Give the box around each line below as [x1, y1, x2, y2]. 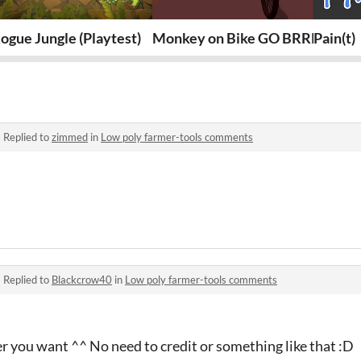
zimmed [52, 130, 88, 143]
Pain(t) [313, 28, 355, 47]
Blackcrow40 [52, 272, 112, 286]
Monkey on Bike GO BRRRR [152, 28, 330, 47]
